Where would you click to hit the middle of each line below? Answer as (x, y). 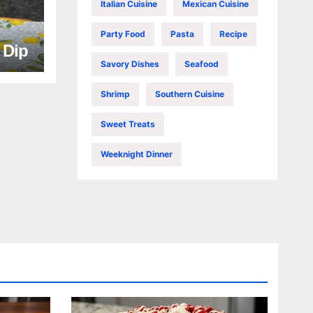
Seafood (201, 64)
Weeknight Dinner (136, 154)
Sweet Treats (128, 124)
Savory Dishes (130, 64)
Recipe (233, 34)
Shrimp (115, 94)
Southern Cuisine (189, 94)
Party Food (123, 34)
